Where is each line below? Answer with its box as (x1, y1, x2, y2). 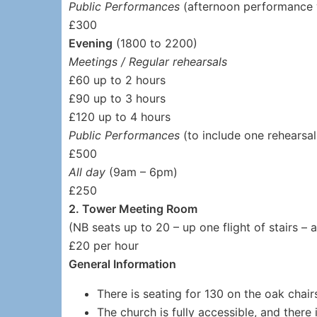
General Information (69, 257, 176, 271)
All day (69, 165, 105, 179)
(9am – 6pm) (105, 165, 178, 179)
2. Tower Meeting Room (69, 202, 197, 216)
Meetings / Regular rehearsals (69, 54, 227, 69)
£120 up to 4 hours (69, 110, 171, 124)
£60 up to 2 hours (69, 73, 166, 87)
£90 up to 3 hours (69, 91, 166, 105)
